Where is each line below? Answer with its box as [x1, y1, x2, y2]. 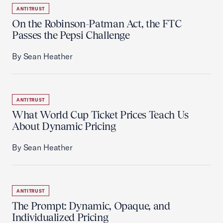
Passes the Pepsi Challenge [12, 29, 130, 41]
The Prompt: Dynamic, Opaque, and [12, 200, 170, 212]
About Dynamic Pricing [12, 120, 116, 132]
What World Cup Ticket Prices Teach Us [12, 109, 189, 121]
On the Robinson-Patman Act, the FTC [12, 17, 182, 30]
